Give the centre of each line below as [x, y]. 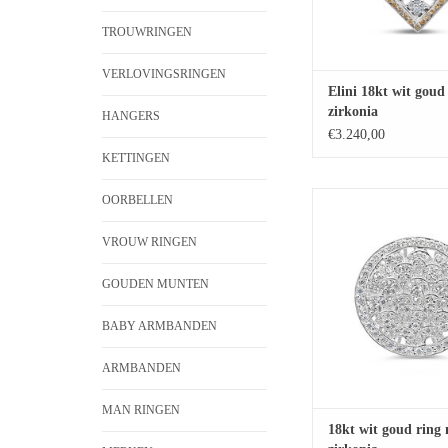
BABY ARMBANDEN [159, 325]
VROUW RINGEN [149, 241]
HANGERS [131, 115]
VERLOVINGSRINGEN [164, 73]
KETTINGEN [136, 157]
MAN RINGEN [141, 409]
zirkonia [353, 111]
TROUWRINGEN [147, 31]
